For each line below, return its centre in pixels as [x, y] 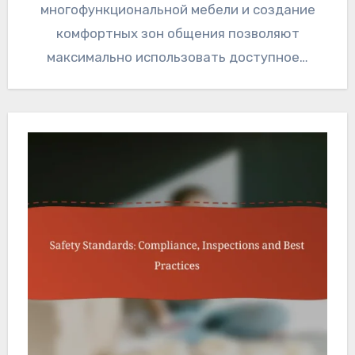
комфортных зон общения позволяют [177, 34]
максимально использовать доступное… [177, 57]
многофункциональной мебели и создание [177, 10]
